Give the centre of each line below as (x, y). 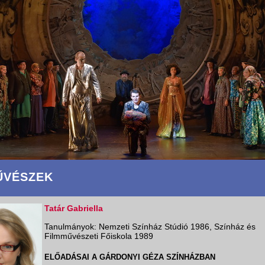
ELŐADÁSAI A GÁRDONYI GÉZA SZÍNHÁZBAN (130, 257)
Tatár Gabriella (74, 208)
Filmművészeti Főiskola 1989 (99, 236)
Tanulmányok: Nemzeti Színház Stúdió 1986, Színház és (150, 227)
